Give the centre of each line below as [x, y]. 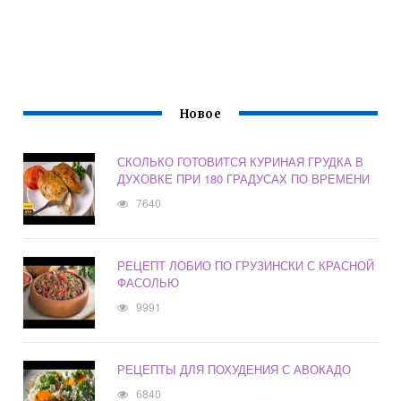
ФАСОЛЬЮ [149, 283]
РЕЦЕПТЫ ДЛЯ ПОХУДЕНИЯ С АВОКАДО [235, 370]
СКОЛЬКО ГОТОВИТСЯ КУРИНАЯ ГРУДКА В [241, 162]
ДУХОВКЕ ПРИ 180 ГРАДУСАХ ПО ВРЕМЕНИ [244, 179]
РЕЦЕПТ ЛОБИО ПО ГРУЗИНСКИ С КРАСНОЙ [246, 266]
